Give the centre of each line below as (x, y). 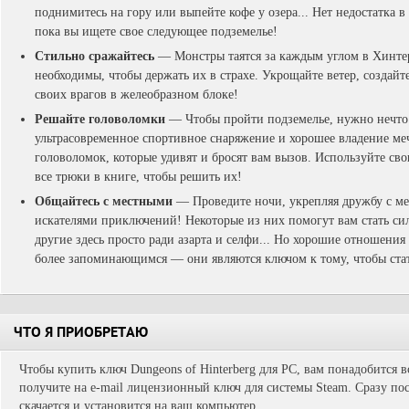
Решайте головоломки (100, 119)
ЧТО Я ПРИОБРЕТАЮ (81, 334)
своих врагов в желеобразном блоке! (136, 94)
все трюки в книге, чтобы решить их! (138, 177)
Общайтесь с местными (104, 201)
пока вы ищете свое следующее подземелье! (156, 31)
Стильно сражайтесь (94, 56)
